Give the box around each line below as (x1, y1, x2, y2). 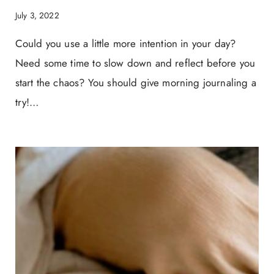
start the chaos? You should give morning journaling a (15, 75, 256, 91)
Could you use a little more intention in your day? (15, 36, 236, 51)
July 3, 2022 (15, 9, 59, 22)
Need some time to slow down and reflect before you (15, 56, 256, 71)
